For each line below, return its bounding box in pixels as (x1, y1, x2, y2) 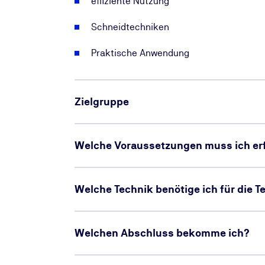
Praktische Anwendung (91, 47, 189, 59)
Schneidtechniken (91, 21, 169, 33)
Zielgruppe (75, 95, 129, 108)
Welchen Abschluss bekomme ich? (75, 227, 250, 239)
